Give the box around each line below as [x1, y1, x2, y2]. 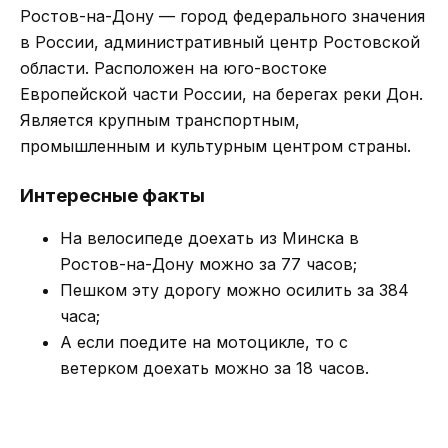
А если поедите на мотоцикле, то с [60, 331, 348, 352]
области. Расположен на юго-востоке [20, 57, 327, 78]
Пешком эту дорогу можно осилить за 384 [60, 279, 409, 300]
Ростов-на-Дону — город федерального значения [20, 5, 425, 26]
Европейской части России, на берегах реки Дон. [20, 83, 423, 104]
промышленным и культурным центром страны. [20, 135, 411, 156]
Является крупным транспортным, [20, 109, 300, 130]
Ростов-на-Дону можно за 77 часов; [60, 253, 357, 274]
